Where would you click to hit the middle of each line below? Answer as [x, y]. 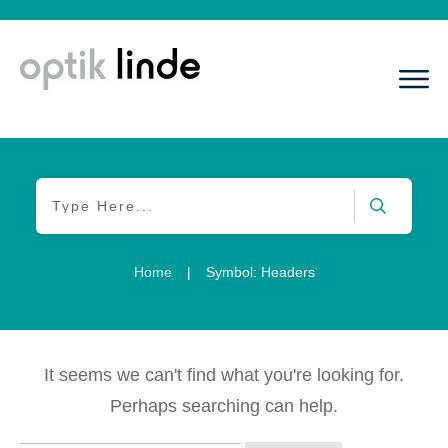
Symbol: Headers [260, 272]
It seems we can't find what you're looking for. [224, 375]
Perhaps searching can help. [224, 406]
